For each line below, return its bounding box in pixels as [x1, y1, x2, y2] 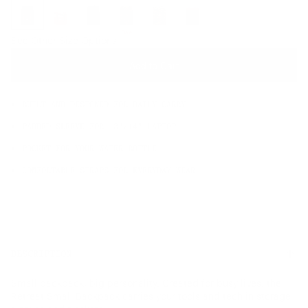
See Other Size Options [11, 36, 117, 46]
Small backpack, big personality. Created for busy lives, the [11, 279, 281, 289]
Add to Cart [129, 58, 179, 72]
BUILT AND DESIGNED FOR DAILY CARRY [22, 100, 186, 109]
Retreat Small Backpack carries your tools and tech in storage [11, 292, 291, 302]
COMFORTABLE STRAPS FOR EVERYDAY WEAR [22, 166, 195, 175]
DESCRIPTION [11, 249, 71, 259]
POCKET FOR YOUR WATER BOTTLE [22, 144, 157, 153]
